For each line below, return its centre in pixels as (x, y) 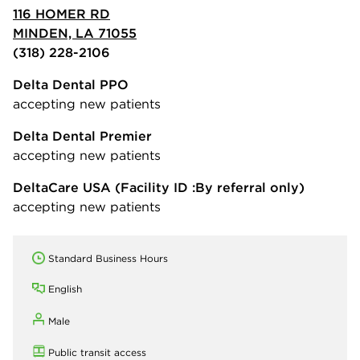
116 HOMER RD (61, 13)
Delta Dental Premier (82, 135)
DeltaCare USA (62, 187)
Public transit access (97, 352)
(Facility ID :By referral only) (208, 187)
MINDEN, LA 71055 (75, 33)
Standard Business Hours (108, 258)
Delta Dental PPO (71, 84)
